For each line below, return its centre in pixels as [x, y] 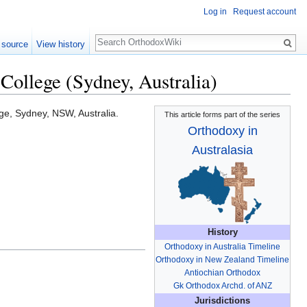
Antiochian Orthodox [222, 273]
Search [118, 35]
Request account [265, 12]
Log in [215, 12]
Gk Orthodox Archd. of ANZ [222, 286]
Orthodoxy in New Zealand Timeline [222, 260]
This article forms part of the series [222, 115]
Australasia [222, 150]
